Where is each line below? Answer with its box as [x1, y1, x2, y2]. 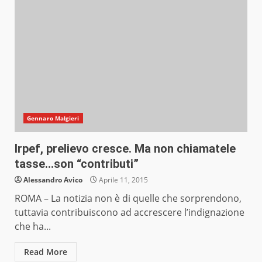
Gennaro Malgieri [27, 114, 80, 123]
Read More [24, 246, 67, 258]
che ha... [15, 220, 51, 233]
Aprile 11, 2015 [97, 175, 148, 185]
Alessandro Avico [23, 175, 82, 185]
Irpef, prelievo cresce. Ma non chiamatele [15, 142, 236, 156]
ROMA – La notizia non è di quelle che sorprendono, [15, 192, 242, 205]
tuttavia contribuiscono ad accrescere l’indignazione [15, 206, 244, 219]
